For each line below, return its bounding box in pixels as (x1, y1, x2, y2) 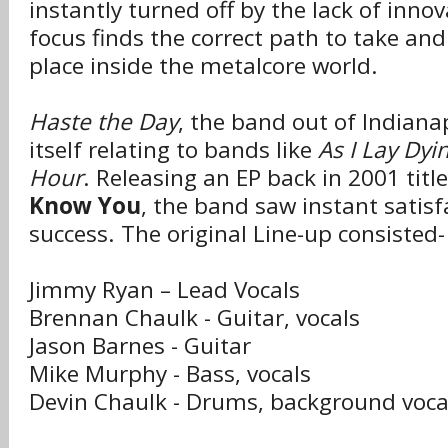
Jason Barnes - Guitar (29, 330, 251, 361)
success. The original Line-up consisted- (29, 218, 445, 249)
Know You (29, 190, 141, 221)
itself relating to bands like (29, 134, 318, 165)
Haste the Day (29, 106, 178, 137)
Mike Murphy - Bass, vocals (29, 358, 311, 389)
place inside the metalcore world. (29, 50, 378, 81)
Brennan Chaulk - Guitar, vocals (29, 302, 360, 333)
